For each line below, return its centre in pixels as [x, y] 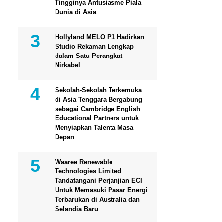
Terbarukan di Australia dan [97, 199]
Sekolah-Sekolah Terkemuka [98, 90]
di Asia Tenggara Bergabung [99, 99]
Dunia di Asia [76, 12]
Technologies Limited [88, 171]
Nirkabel [68, 65]
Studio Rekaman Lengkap [94, 46]
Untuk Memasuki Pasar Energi [101, 190]
